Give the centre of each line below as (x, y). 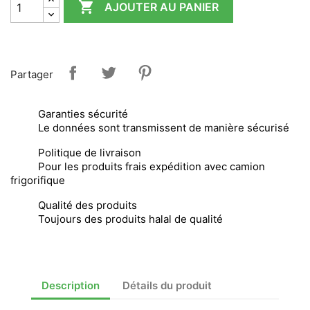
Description (71, 285)
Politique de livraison (90, 153)
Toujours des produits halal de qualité (130, 219)
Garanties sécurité (83, 114)
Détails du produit (167, 285)
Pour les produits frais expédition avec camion (152, 166)
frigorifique (38, 180)
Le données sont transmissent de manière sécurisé (164, 128)
